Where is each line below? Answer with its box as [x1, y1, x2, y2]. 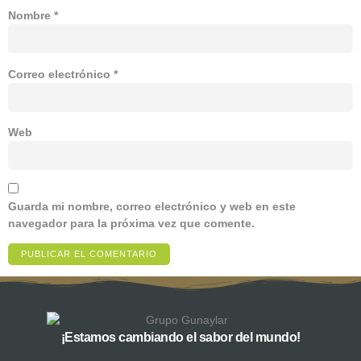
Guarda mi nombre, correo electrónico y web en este [8, 200, 296, 214]
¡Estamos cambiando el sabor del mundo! [60, 330, 301, 344]
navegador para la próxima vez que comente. [8, 217, 255, 230]
